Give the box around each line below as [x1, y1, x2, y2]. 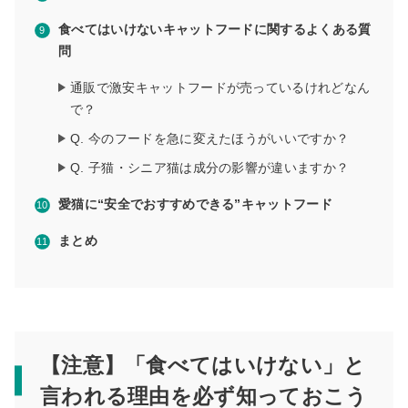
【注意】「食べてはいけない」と [39, 353, 366, 378]
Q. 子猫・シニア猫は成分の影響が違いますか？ [70, 160, 350, 176]
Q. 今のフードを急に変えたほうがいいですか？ [70, 131, 350, 147]
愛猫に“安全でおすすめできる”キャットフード [58, 197, 333, 212]
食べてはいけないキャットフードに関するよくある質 [58, 22, 372, 37]
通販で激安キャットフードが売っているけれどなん [70, 80, 371, 96]
